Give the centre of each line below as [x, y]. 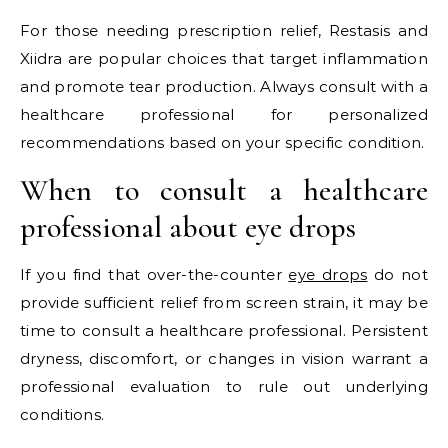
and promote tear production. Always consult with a [224, 87]
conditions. [62, 415]
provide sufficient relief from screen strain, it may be [224, 303]
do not [398, 275]
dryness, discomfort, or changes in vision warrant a [224, 359]
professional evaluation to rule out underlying [224, 387]
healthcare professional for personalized [224, 115]
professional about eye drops [188, 228]
